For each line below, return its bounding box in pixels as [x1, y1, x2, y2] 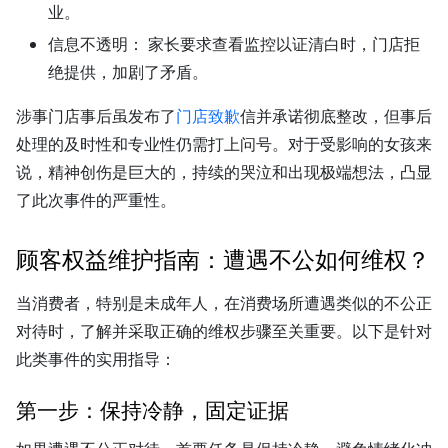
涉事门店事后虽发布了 [16, 105, 176, 128]
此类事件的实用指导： [16, 347, 176, 370]
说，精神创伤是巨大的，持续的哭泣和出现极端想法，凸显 [16, 161, 432, 184]
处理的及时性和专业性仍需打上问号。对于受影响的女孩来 [16, 133, 432, 156]
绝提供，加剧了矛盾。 [48, 61, 208, 84]
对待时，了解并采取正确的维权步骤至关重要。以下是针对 [16, 319, 432, 342]
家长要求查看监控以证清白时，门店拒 [144, 33, 420, 56]
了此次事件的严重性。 [16, 189, 176, 212]
